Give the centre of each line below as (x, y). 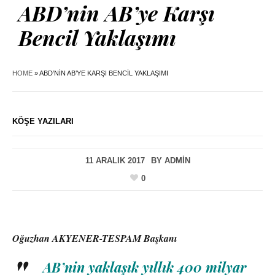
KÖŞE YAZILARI (43, 122)
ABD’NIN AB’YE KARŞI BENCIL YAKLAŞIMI (104, 73)
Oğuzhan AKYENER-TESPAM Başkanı (95, 238)
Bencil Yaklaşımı (97, 38)
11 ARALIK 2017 (115, 161)
